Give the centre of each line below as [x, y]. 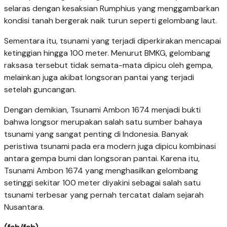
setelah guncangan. [40, 90]
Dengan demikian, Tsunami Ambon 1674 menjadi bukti [102, 110]
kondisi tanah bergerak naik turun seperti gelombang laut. [110, 21]
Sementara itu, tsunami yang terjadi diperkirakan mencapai [112, 41]
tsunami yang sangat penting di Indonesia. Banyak [96, 134]
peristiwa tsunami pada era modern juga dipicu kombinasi [110, 146]
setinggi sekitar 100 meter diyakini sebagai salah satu [102, 183]
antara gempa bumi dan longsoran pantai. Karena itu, [102, 159]
